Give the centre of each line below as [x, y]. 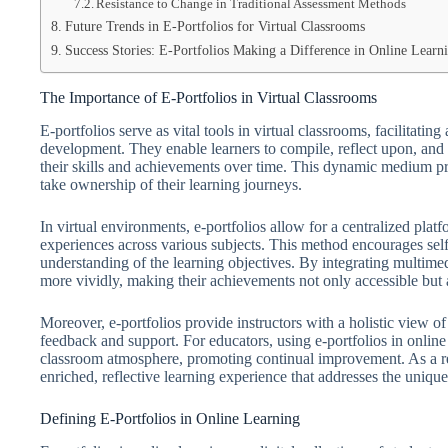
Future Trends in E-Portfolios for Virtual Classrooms [214, 26]
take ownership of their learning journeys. [171, 184]
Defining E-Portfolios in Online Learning [170, 418]
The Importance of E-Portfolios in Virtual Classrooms [208, 97]
